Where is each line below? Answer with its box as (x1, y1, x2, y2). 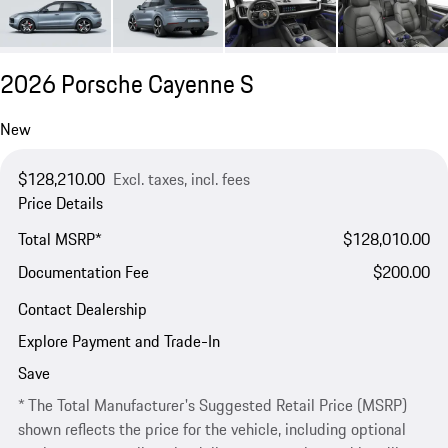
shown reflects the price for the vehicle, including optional (17, 417, 406, 442)
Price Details (17, 190, 103, 215)
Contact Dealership (17, 296, 147, 321)
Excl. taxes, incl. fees (112, 166, 250, 191)
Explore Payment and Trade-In (17, 328, 220, 353)
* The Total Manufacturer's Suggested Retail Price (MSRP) (17, 393, 407, 418)
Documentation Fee (17, 260, 149, 285)
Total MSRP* (17, 227, 102, 252)
